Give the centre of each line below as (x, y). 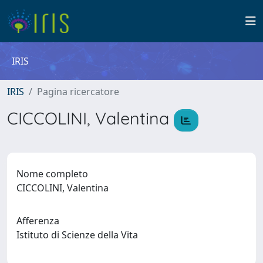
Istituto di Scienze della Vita (80, 235)
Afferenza (38, 220)
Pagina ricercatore (78, 92)
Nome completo (52, 173)
